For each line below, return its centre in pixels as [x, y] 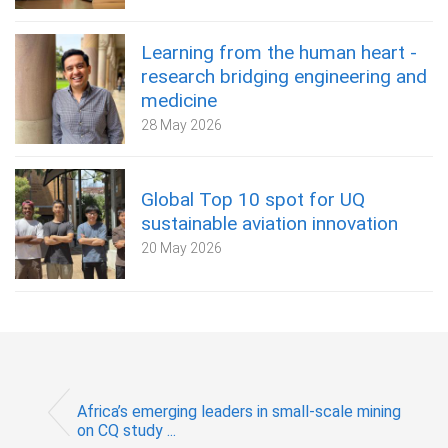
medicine [179, 100]
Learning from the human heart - [279, 52]
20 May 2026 [181, 247]
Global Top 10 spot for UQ [253, 199]
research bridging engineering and [284, 76]
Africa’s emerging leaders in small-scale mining [239, 412]
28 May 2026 [181, 124]
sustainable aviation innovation [269, 223]
